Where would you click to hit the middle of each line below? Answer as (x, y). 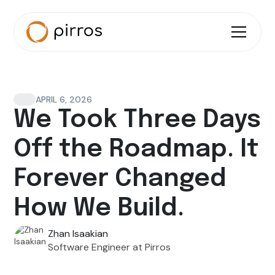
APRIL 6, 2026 (64, 99)
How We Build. (99, 208)
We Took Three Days (137, 120)
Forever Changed (120, 179)
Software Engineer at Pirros (110, 247)
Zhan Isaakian (78, 234)
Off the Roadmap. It (136, 149)
